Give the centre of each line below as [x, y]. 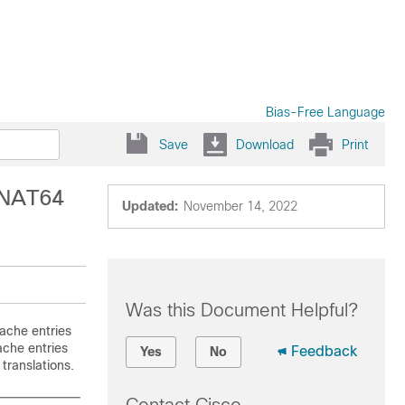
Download [265, 144]
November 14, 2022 [240, 206]
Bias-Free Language [325, 112]
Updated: [150, 206]
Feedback [324, 351]
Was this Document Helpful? [241, 310]
